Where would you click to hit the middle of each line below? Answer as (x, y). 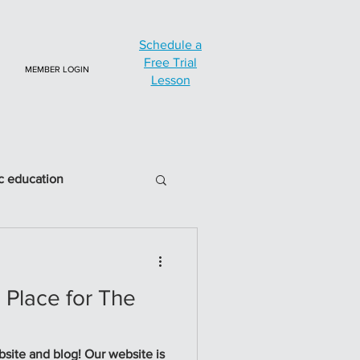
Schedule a (170, 45)
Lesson (170, 80)
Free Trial (170, 62)
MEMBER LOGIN (57, 69)
